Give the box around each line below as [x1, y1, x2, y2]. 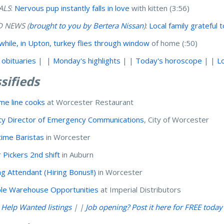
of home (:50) [149, 37, 200, 48]
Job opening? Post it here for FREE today [85, 201, 223, 212]
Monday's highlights [53, 55, 121, 65]
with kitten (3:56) [129, 2, 192, 13]
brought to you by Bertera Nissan [29, 20, 144, 30]
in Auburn [60, 149, 94, 159]
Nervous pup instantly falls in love [14, 2, 130, 13]
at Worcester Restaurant [45, 96, 134, 107]
